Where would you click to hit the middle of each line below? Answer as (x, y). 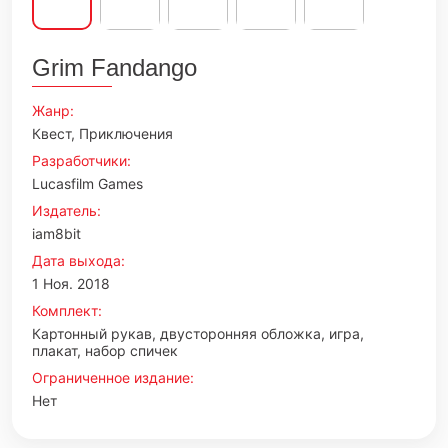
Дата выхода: (78, 260)
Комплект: (67, 310)
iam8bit (56, 233)
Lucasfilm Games (87, 183)
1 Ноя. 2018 (71, 283)
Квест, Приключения (102, 133)
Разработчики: (81, 160)
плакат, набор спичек (105, 350)
